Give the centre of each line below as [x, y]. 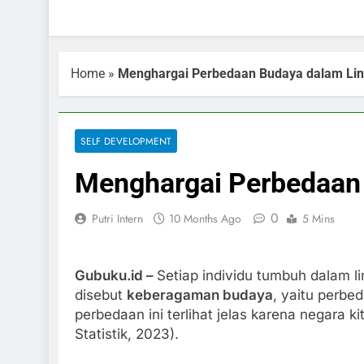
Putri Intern [117, 219]
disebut [101, 295]
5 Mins [318, 219]
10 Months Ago [205, 219]
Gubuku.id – [116, 275]
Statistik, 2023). [127, 334]
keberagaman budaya [200, 295]
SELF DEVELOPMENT [126, 141]
